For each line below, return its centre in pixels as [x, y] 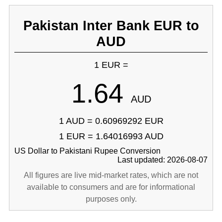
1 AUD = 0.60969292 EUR [111, 121]
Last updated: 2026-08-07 [163, 160]
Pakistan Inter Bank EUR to [111, 26]
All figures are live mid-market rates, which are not [111, 175]
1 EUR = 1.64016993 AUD [111, 136]
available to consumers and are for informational [111, 187]
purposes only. [111, 199]
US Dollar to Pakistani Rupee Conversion [87, 151]
